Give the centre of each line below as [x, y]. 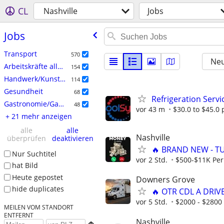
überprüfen [26, 138]
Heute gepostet [37, 177]
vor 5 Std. [152, 202]
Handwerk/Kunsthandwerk [62, 78]
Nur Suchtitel [34, 153]
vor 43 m [150, 109]
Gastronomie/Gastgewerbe [61, 103]
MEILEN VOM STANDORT [38, 207]
